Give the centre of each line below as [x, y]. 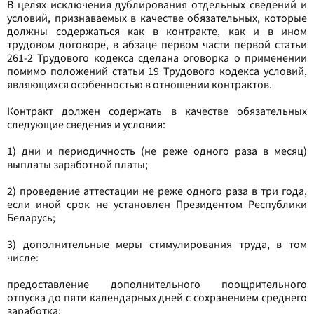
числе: [23, 257]
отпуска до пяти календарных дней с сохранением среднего [157, 297]
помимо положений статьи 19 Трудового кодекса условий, [157, 71]
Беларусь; [31, 217]
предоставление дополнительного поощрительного [157, 284]
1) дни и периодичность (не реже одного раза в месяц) [157, 151]
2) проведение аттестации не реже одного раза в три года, [157, 191]
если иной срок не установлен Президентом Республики [157, 204]
